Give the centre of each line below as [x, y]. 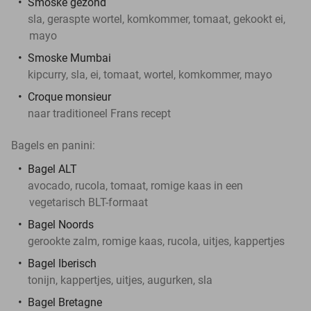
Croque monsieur [69, 96]
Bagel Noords [61, 224]
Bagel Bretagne [65, 302]
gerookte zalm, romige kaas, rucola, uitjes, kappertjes [156, 241]
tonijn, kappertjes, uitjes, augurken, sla [120, 280]
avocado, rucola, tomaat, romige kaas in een [135, 185]
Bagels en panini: [53, 145]
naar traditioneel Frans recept [99, 113]
